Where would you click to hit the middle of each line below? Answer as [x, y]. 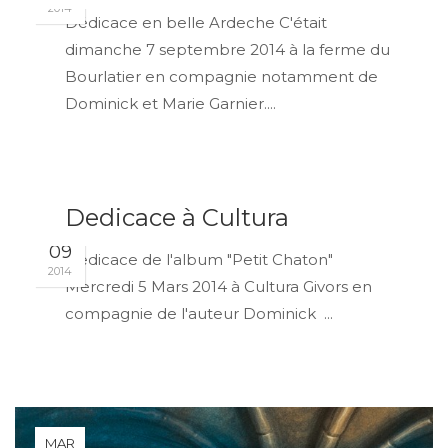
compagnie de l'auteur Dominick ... [199, 313]
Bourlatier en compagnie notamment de [221, 76]
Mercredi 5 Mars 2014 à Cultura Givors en [218, 286]
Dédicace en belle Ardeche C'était [196, 22]
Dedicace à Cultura [177, 217]
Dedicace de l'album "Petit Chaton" [199, 259]
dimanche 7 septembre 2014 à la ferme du [227, 49]
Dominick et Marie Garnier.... [170, 103]
